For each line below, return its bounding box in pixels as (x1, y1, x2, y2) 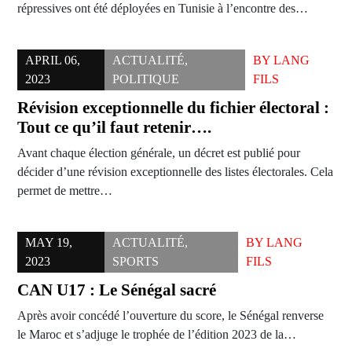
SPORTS (112, 255, 159, 269)
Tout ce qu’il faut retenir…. (17, 118, 211, 137)
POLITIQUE (112, 72, 180, 86)
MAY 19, (25, 236, 72, 250)
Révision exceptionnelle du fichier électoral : (17, 98, 329, 118)
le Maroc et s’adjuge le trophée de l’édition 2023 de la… (17, 328, 296, 342)
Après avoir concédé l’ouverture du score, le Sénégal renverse (17, 309, 324, 323)
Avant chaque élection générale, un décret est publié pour (17, 146, 300, 160)
